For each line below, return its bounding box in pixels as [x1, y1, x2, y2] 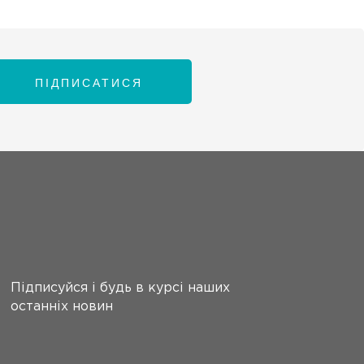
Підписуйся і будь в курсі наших [10, 282, 230, 294]
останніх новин [10, 301, 113, 313]
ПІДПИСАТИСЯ [35, 76, 143, 89]
